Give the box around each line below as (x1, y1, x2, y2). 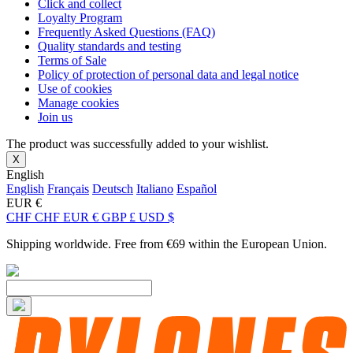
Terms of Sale (38, 53, 106, 67)
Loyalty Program (38, 10, 122, 24)
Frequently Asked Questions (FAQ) (38, 24, 215, 39)
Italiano (136, 181, 173, 195)
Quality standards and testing (38, 39, 181, 53)
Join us (38, 110, 72, 124)
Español (176, 181, 217, 195)
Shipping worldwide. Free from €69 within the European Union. (6, 236, 327, 251)
